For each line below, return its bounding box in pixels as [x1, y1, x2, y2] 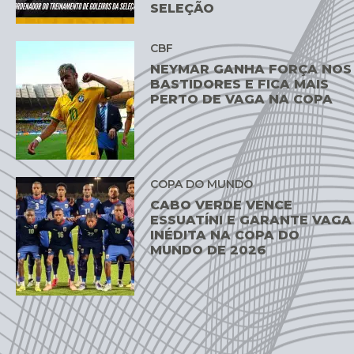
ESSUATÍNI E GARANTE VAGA [150, 213, 352, 228]
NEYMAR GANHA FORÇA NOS [150, 61, 352, 77]
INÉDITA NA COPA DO [150, 228, 300, 243]
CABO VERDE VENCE [150, 198, 293, 213]
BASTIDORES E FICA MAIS [150, 76, 330, 92]
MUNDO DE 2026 [150, 243, 267, 258]
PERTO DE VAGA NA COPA [150, 91, 333, 107]
